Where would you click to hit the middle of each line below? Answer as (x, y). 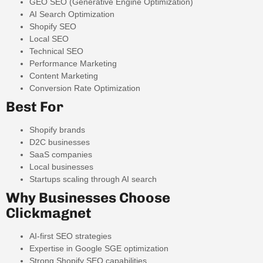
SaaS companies (61, 155)
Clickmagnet (49, 213)
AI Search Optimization (72, 14)
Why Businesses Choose (88, 198)
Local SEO (49, 39)
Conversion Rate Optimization (85, 88)
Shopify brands (57, 130)
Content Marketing (64, 76)
